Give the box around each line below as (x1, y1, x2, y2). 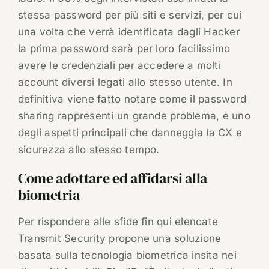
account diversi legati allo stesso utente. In (17, 76, 232, 89)
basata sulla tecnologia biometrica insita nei (17, 249, 237, 262)
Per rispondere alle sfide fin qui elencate (17, 216, 219, 228)
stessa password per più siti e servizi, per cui (17, 9, 242, 22)
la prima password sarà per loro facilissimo (17, 43, 231, 55)
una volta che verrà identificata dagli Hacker (17, 26, 240, 38)
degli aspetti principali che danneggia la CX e (17, 127, 243, 139)
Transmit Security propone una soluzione (17, 232, 222, 245)
